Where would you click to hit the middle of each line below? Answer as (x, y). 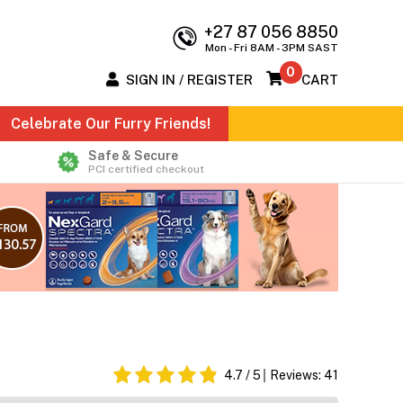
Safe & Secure (133, 156)
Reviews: (297, 376)
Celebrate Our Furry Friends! (111, 124)
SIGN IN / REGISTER (189, 80)
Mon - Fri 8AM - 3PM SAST (272, 48)
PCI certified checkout (146, 170)
